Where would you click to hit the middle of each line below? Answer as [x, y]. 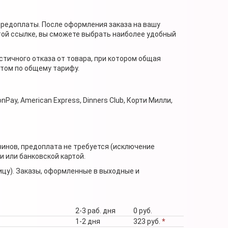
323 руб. [148, 221]
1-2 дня [88, 221]
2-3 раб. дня [95, 210]
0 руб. [143, 210]
